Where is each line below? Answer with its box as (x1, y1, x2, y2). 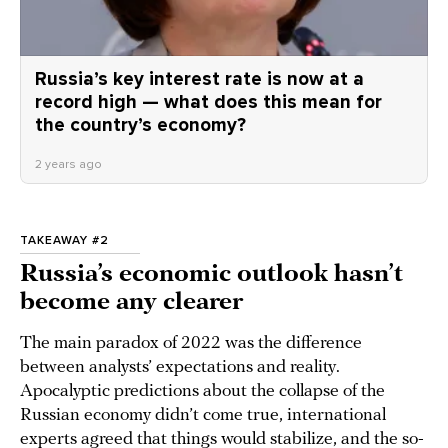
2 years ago (35, 157, 102, 171)
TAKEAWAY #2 (20, 233, 109, 247)
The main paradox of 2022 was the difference (20, 334, 362, 353)
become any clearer (20, 290, 243, 315)
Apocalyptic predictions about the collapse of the (20, 382, 385, 401)
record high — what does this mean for (35, 91, 382, 113)
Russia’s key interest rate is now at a (35, 68, 364, 90)
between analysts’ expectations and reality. (20, 358, 340, 377)
